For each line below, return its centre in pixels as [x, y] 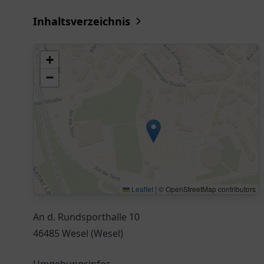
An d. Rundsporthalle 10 [86, 217]
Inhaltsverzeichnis [82, 21]
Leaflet [141, 189]
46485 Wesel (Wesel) [78, 233]
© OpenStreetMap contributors [206, 189]
